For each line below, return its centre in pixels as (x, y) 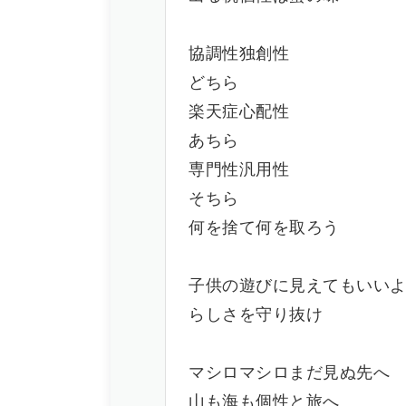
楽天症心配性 (239, 112)
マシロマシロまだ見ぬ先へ (289, 373)
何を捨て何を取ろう (264, 228)
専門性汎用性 (239, 170)
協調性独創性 (239, 54)
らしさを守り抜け (256, 315)
